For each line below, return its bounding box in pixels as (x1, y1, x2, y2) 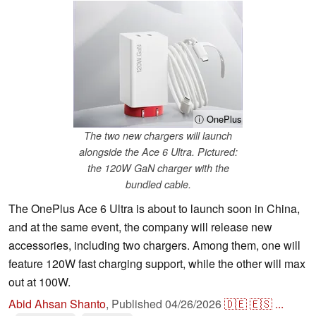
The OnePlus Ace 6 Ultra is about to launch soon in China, (8, 200, 300, 217)
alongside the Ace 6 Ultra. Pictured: (78, 145, 238, 159)
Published (111, 296, 165, 312)
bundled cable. (125, 177, 191, 192)
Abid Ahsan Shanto (8, 296, 106, 312)
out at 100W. (8, 274, 71, 291)
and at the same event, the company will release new (8, 219, 272, 236)
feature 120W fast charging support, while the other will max (8, 255, 305, 272)
